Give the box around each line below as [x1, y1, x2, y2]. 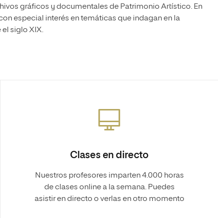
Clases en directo [70, 150, 149, 160]
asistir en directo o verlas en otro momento [34, 195, 184, 203]
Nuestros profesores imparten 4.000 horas [35, 172, 184, 180]
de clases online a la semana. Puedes [44, 183, 175, 191]
